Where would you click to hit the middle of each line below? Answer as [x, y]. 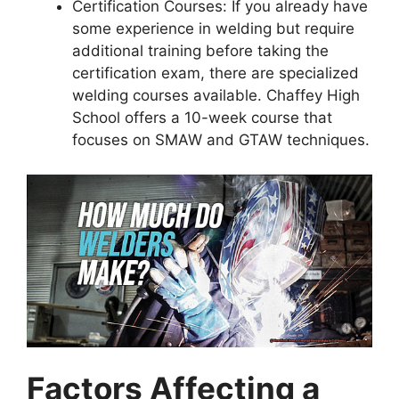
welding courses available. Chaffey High [216, 96]
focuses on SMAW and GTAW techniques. [221, 140]
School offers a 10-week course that [202, 118]
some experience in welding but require [213, 29]
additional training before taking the [200, 51]
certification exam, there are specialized [216, 73]
